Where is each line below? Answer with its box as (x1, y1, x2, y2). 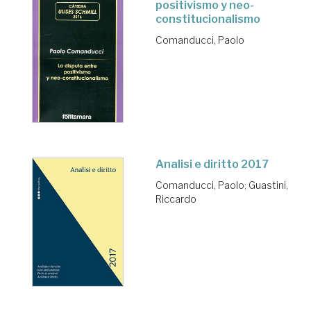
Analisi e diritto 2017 (155, 157, 269, 171)
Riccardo (155, 192, 196, 205)
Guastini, (249, 178, 288, 191)
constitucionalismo (155, 12, 260, 26)
